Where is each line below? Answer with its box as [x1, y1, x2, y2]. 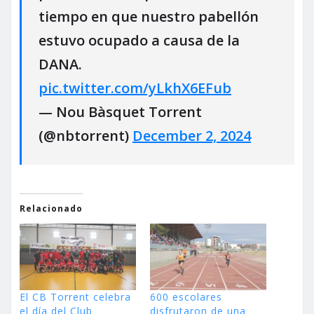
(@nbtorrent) [39, 125, 132, 145]
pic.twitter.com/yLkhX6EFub [39, 78, 231, 97]
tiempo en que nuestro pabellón [39, 6, 259, 26]
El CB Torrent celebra [20, 290, 131, 304]
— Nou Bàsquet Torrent [39, 102, 202, 121]
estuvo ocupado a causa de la [39, 30, 240, 50]
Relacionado [20, 203, 83, 215]
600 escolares [150, 290, 222, 304]
